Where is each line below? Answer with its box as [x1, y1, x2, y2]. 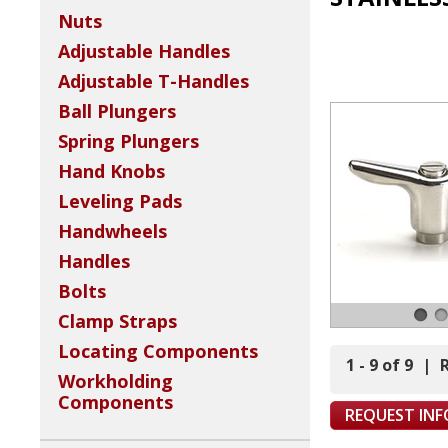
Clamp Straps [58, 309, 177, 334]
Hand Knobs [58, 159, 165, 184]
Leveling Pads [58, 189, 182, 214]
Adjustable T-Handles [58, 69, 249, 94]
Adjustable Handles [58, 39, 230, 64]
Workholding [58, 369, 173, 394]
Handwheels [58, 219, 167, 244]
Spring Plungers [58, 129, 199, 154]
